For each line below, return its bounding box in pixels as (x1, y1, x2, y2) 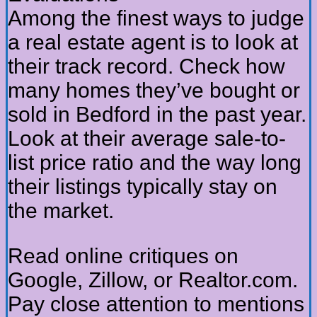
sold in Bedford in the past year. (8, 103, 306, 127)
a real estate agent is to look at (8, 30, 298, 54)
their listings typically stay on (8, 175, 277, 199)
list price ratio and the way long (8, 151, 301, 175)
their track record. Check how (8, 54, 285, 79)
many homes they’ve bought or (8, 79, 300, 103)
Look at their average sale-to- (8, 127, 286, 151)
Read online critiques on (8, 244, 238, 268)
